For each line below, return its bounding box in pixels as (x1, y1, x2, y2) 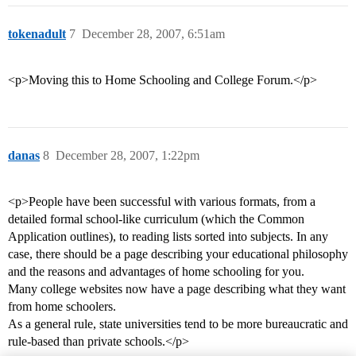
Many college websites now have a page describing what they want (8, 282, 346, 296)
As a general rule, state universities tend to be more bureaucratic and (8, 317, 348, 331)
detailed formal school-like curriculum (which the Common (8, 212, 304, 226)
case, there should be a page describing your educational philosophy (8, 247, 348, 261)
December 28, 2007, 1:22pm (56, 149, 199, 163)
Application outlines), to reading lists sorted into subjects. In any (8, 230, 328, 244)
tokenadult (8, 27, 66, 41)
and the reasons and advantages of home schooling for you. (8, 265, 304, 279)
